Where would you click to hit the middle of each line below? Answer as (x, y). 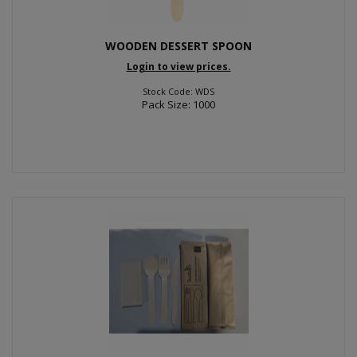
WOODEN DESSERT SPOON (178, 45)
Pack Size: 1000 (178, 104)
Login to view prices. (178, 67)
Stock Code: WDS (178, 91)
